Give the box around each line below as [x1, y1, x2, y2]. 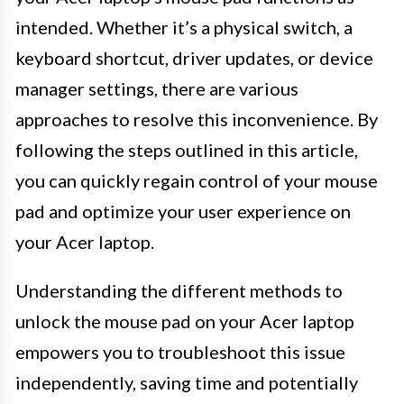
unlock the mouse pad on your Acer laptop [15, 310, 354, 333]
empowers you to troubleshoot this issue [15, 341, 345, 363]
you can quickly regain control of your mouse [15, 170, 378, 192]
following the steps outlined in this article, [15, 139, 358, 161]
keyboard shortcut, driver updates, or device [15, 47, 373, 69]
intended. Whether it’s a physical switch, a [15, 16, 353, 39]
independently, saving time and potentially [15, 372, 358, 394]
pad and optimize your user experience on [15, 200, 351, 223]
